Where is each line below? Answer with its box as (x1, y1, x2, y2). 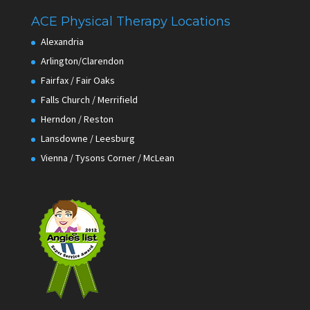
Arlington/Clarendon (40, 55, 124, 68)
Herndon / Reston (40, 113, 113, 126)
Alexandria (40, 35, 84, 48)
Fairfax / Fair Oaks (40, 74, 115, 87)
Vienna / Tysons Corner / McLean (40, 152, 174, 165)
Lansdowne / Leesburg (40, 132, 135, 145)
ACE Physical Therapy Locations (30, 14, 230, 30)
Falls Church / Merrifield (40, 93, 138, 107)
